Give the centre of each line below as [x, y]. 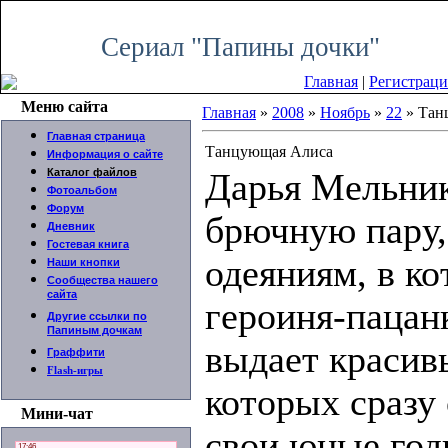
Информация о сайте [105, 154]
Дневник [71, 226]
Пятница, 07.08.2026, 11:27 [129, 10]
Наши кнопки [83, 262]
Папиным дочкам [94, 332]
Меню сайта [64, 106]
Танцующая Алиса [269, 151]
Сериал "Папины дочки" [240, 47]
